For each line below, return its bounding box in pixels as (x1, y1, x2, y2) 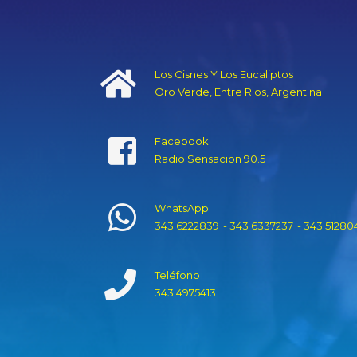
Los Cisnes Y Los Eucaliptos (154, 67, 293, 80)
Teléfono (154, 268, 200, 281)
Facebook (154, 134, 209, 147)
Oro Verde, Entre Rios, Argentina (154, 84, 322, 98)
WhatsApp (154, 201, 209, 214)
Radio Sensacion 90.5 (154, 151, 265, 165)
